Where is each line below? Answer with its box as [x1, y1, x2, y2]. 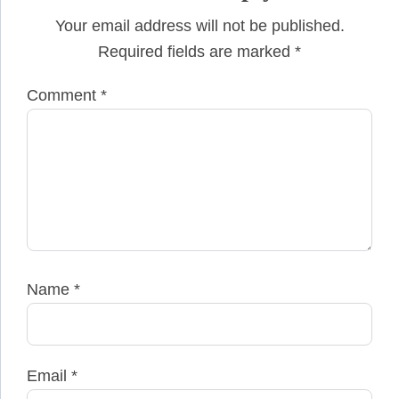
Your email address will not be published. [54, 17, 345, 36]
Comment [27, 86, 101, 105]
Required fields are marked [98, 43, 295, 61]
